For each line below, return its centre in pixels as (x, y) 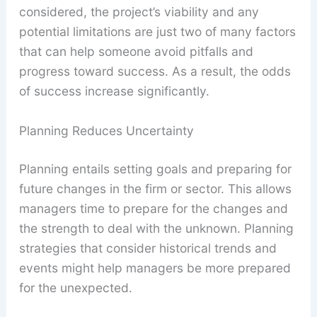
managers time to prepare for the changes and (153, 208)
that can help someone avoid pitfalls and (136, 51)
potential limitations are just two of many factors (157, 31)
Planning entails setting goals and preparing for (155, 168)
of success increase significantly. (114, 91)
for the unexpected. (75, 287)
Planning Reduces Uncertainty (106, 130)
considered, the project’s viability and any (139, 11)
